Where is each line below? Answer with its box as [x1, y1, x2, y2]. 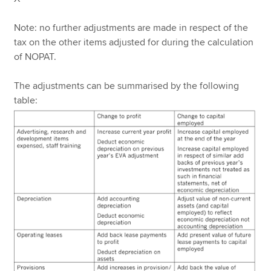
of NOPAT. [14, 50, 57, 63]
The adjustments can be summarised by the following [14, 79, 240, 92]
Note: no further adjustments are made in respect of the [14, 21, 249, 34]
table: [14, 94, 38, 106]
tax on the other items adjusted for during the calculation [14, 36, 254, 48]
